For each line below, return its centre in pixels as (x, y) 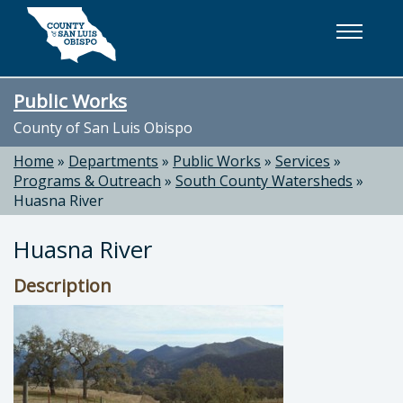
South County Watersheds (264, 181)
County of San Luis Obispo (103, 128)
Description (63, 286)
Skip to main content (90, 21)
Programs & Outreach (87, 181)
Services (303, 161)
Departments (113, 161)
